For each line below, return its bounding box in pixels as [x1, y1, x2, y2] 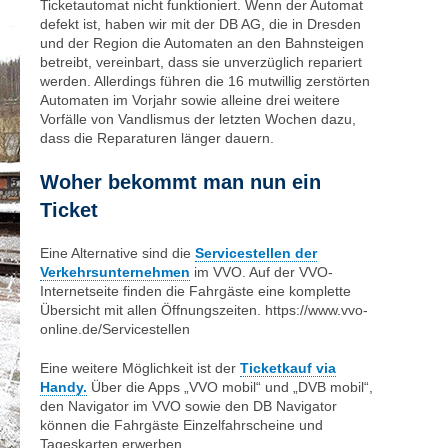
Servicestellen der [195, 245, 317, 261]
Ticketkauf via [240, 360, 336, 376]
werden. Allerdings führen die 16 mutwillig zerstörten [40, 73, 370, 89]
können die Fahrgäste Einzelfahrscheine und [40, 417, 323, 433]
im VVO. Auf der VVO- [190, 264, 333, 280]
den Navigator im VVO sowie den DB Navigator [40, 398, 337, 414]
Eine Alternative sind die [40, 245, 195, 261]
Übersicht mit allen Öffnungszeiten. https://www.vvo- [40, 302, 368, 318]
